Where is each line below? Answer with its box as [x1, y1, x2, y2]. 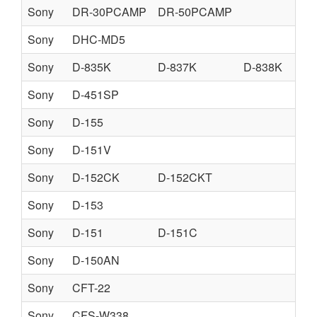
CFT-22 [72, 279, 110, 296]
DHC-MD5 [72, 31, 125, 47]
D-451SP [72, 86, 119, 103]
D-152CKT [158, 169, 212, 185]
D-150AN [72, 252, 120, 268]
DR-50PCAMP [158, 4, 232, 20]
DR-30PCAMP [72, 4, 146, 20]
